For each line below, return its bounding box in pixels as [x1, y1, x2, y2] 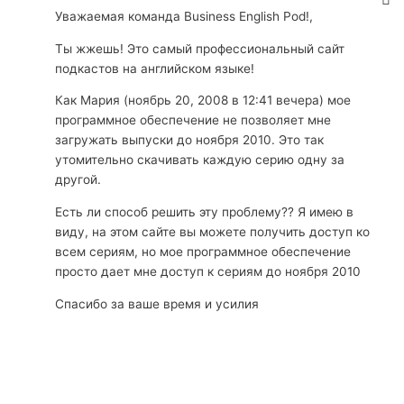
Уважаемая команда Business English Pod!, [55, 8, 314, 23]
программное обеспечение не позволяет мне [55, 113, 332, 128]
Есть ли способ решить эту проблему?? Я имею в [55, 204, 354, 219]
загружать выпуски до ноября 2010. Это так [55, 133, 325, 148]
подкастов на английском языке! [55, 60, 255, 76]
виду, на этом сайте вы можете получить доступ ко [55, 224, 371, 239]
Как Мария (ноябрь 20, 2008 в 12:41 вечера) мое [55, 93, 352, 108]
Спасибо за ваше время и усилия [55, 296, 260, 311]
